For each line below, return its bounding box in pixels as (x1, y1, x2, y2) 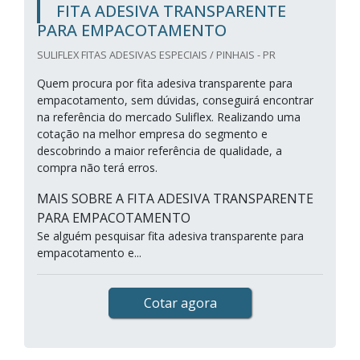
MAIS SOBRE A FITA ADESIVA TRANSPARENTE (37, 190, 313, 207)
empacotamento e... (37, 245, 141, 260)
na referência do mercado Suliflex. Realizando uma (37, 109, 301, 125)
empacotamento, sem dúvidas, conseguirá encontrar (37, 92, 313, 108)
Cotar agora (143, 294, 217, 312)
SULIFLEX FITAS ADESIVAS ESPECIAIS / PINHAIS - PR (37, 47, 276, 62)
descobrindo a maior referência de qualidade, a (37, 143, 282, 158)
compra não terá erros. (37, 160, 157, 175)
